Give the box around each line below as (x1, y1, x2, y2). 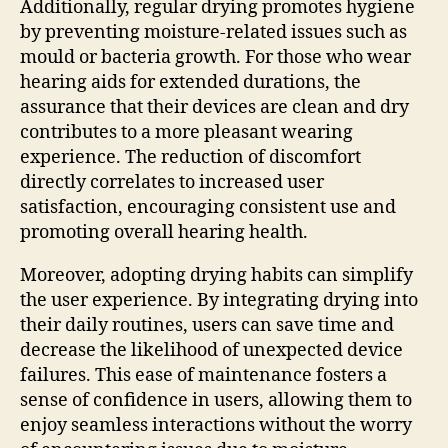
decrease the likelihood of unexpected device (20, 338, 403, 362)
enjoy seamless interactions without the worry (20, 413, 412, 437)
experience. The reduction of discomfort (20, 145, 361, 169)
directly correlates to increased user (20, 170, 324, 194)
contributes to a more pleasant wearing (20, 120, 353, 144)
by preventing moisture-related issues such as (20, 20, 407, 44)
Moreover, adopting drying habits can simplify (20, 263, 413, 287)
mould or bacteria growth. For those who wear (20, 45, 411, 69)
